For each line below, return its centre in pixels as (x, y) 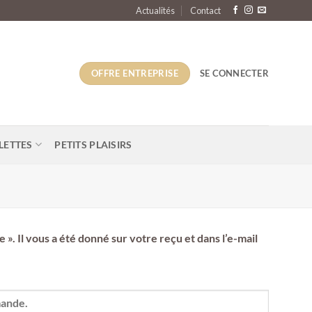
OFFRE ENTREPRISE (135, 73)
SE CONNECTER (234, 73)
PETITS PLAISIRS (93, 144)
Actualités (155, 10)
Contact (206, 10)
